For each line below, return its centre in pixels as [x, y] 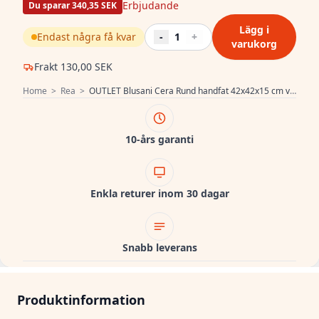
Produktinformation [81, 300]
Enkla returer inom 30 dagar [159, 193]
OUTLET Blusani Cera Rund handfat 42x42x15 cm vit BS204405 [189, 91]
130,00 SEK [85, 67]
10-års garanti [159, 139]
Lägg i [254, 30]
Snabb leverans [159, 247]
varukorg [254, 44]
